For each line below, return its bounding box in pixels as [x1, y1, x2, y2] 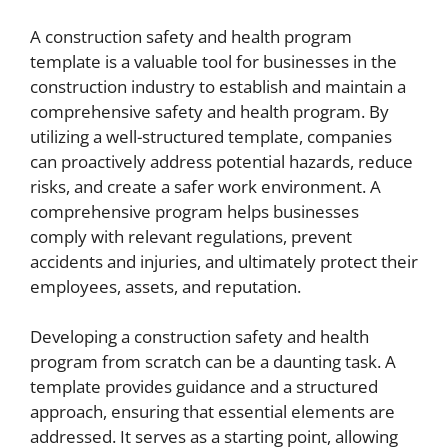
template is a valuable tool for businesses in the [30, 49, 397, 73]
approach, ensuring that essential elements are [30, 400, 395, 423]
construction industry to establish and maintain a [30, 74, 406, 98]
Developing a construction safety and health [30, 325, 369, 348]
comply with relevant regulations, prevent [30, 224, 352, 248]
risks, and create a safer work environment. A [30, 174, 381, 198]
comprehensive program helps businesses [30, 199, 359, 223]
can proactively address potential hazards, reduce [30, 149, 413, 173]
